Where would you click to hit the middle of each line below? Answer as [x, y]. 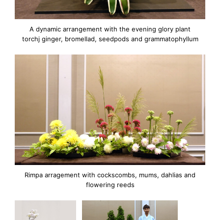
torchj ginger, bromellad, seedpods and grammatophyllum [110, 39]
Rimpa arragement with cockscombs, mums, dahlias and [110, 175]
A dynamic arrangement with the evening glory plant [110, 29]
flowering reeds [110, 185]
